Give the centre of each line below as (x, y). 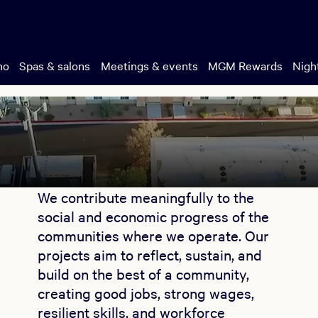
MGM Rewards (245, 65)
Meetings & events (149, 65)
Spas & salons (55, 65)
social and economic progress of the (153, 216)
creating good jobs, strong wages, (146, 293)
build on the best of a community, (143, 274)
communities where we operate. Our (153, 235)
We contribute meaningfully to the (146, 197)
